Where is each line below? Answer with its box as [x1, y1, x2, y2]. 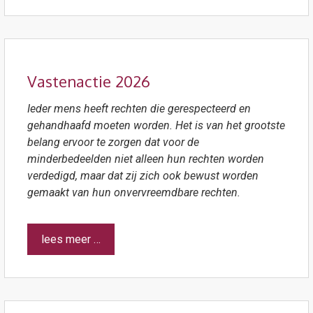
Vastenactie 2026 [27, 71, 150, 91]
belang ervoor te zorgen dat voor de [27, 135, 199, 149]
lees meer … [41, 232, 101, 246]
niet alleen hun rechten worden [114, 152, 264, 166]
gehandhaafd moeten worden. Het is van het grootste [27, 118, 285, 132]
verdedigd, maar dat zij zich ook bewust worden [27, 168, 259, 182]
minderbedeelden [27, 152, 112, 166]
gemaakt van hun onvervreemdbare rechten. [27, 185, 240, 199]
